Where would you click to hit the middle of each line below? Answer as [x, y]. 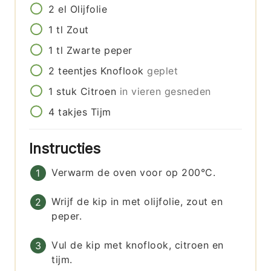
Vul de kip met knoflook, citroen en [138, 245]
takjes [73, 112]
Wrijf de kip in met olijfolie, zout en [137, 202]
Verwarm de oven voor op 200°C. [134, 173]
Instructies [67, 149]
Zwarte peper [99, 51]
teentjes [78, 71]
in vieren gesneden [165, 92]
